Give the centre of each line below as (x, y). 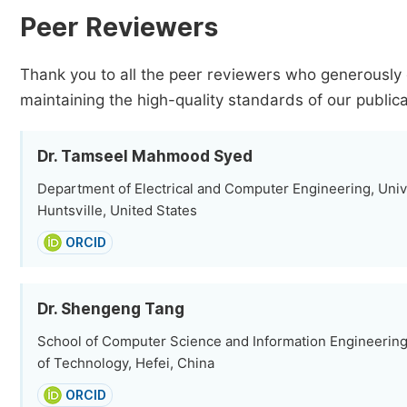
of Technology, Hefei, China (126, 363)
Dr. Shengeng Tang (111, 309)
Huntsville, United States (117, 211)
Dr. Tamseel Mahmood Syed (145, 156)
